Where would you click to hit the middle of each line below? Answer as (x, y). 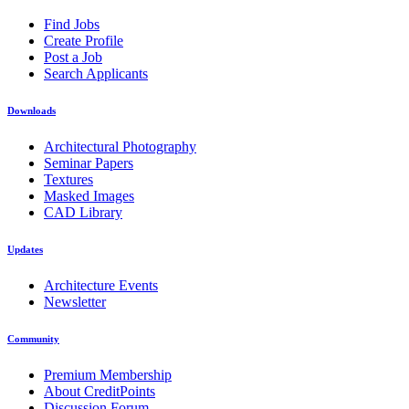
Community (33, 339)
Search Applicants (96, 74)
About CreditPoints (100, 392)
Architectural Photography (120, 147)
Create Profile (84, 41)
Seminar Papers (89, 163)
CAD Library (83, 213)
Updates (25, 250)
